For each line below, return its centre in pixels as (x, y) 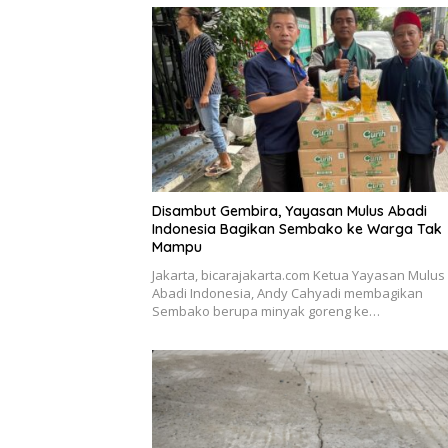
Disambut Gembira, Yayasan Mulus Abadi (289, 211)
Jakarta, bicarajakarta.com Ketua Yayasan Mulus (298, 275)
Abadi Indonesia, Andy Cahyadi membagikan (287, 293)
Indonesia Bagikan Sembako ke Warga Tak (297, 229)
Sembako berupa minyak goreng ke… (266, 311)
